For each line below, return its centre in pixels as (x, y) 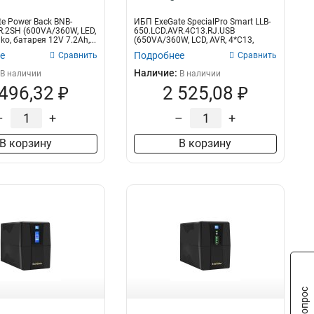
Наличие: (156, 73)
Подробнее (159, 55)
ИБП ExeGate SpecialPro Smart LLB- (202, 22)
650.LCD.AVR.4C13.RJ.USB (184, 31)
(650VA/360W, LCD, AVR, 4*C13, (193, 40)
